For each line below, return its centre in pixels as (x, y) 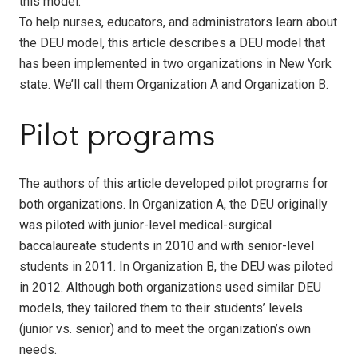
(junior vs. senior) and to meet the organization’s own (165, 328)
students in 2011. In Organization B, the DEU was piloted (176, 266)
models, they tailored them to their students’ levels (161, 308)
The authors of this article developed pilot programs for (174, 183)
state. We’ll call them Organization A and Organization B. (174, 84)
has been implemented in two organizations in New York (175, 63)
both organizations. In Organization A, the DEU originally (173, 204)
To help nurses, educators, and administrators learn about (178, 22)
